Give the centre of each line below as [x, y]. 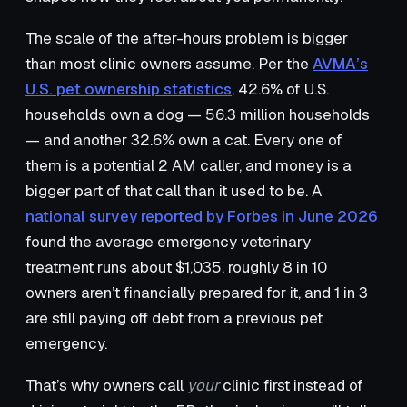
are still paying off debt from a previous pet [174, 318]
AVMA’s [340, 63]
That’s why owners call [106, 385]
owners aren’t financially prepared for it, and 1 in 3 [197, 292]
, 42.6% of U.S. [280, 89]
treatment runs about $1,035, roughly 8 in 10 [176, 267]
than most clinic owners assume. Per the [169, 63]
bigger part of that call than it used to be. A [174, 190]
